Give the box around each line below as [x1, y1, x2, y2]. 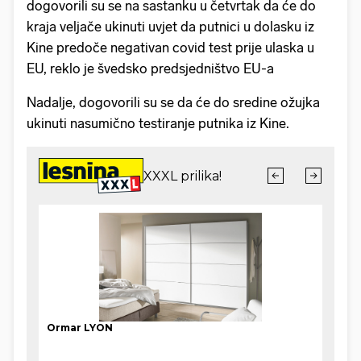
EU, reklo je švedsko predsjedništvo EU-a [27, 60, 274, 77]
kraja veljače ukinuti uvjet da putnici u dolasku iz [27, 19, 314, 35]
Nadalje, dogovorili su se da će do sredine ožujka [27, 94, 320, 111]
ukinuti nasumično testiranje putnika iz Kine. [27, 115, 289, 132]
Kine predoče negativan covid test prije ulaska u [27, 39, 314, 56]
